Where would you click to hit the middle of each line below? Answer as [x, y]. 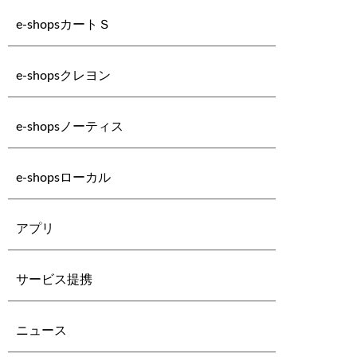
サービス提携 [55, 280]
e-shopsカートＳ [64, 25]
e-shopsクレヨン [64, 76]
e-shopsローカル [64, 178]
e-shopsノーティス [70, 127]
